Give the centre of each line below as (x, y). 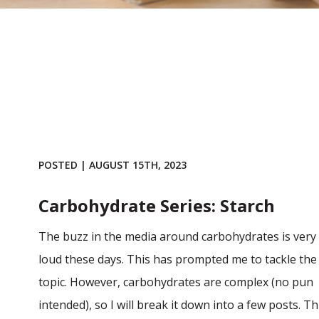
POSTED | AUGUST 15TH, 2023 (112, 165)
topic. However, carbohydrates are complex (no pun (176, 282)
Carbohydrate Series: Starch (156, 205)
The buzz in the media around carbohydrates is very (177, 236)
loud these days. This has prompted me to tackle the (177, 259)
